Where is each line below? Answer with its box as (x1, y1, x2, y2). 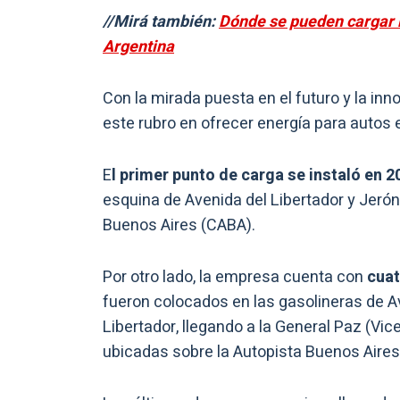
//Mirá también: (103, 10, 219, 35)
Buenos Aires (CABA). (103, 213, 255, 238)
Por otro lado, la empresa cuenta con (103, 265, 367, 290)
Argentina (103, 35, 174, 60)
